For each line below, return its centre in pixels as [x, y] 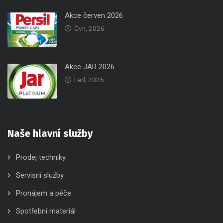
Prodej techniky [41, 157]
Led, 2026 [89, 80]
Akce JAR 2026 [90, 67]
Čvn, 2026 [89, 28]
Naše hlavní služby [50, 133]
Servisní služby [40, 175]
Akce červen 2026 [94, 15]
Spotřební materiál [46, 211]
